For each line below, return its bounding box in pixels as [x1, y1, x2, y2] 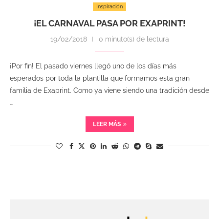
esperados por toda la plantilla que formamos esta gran [10, 74, 190, 82]
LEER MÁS [92, 121, 121, 128]
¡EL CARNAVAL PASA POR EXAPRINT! [33, 18, 186, 28]
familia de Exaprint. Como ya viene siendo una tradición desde [10, 87, 209, 94]
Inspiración [96, 3, 123, 10]
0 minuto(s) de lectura [98, 35, 169, 43]
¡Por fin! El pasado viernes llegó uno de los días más [10, 62, 176, 70]
